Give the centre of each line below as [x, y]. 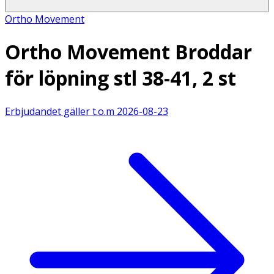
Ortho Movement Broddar [128, 52]
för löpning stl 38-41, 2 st [120, 78]
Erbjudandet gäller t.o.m [60, 111]
